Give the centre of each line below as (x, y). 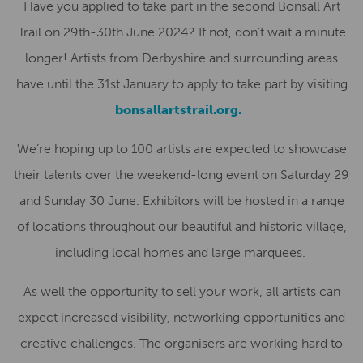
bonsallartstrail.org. (181, 110)
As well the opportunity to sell (111, 291)
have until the (55, 84)
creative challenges (77, 343)
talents (64, 175)
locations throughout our (107, 226)
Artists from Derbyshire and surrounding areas (204, 58)
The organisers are (195, 343)
